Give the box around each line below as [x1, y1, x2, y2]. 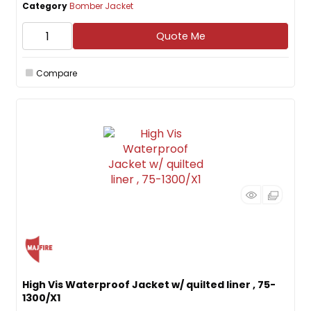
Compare [36, 67, 77, 79]
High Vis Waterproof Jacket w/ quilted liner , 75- [22, 278, 276, 292]
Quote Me [155, 29, 205, 43]
